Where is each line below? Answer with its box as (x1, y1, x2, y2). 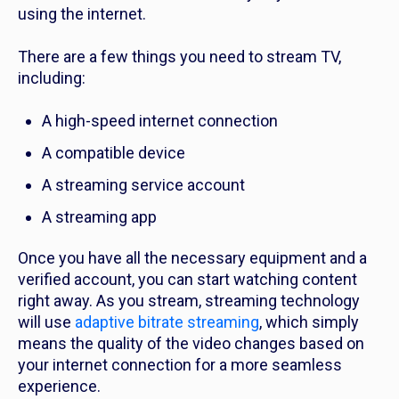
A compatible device (42, 143, 189, 163)
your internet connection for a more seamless (18, 355, 342, 375)
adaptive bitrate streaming (75, 313, 259, 332)
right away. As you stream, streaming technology (18, 291, 360, 311)
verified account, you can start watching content (18, 270, 357, 289)
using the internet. (18, 4, 153, 24)
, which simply (259, 313, 359, 332)
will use (18, 313, 75, 332)
